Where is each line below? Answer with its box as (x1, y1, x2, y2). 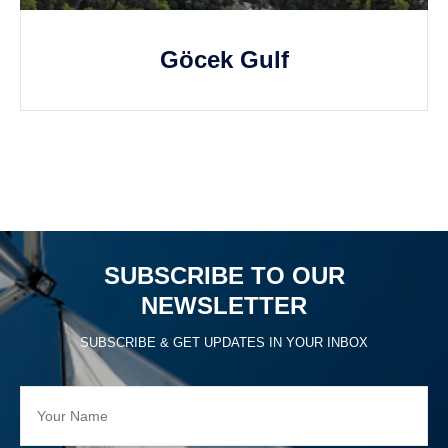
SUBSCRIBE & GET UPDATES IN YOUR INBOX (80, 335, 368, 350)
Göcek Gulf (159, 46, 289, 73)
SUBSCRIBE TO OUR (103, 262, 345, 289)
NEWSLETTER (141, 292, 307, 319)
